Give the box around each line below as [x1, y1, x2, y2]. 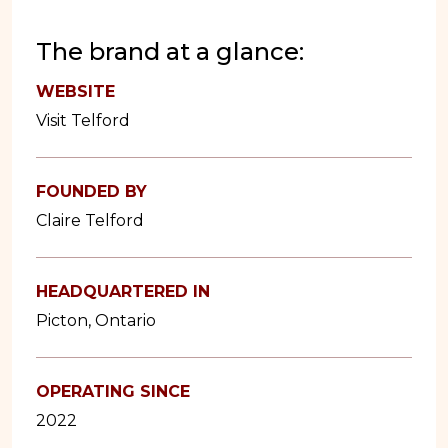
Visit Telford [36, 111, 130, 131]
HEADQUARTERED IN [36, 282, 210, 302]
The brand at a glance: [36, 37, 304, 67]
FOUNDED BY [36, 182, 147, 202]
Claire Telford [36, 211, 144, 231]
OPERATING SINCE [36, 382, 190, 402]
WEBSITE [36, 82, 115, 102]
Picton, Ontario [36, 311, 156, 331]
